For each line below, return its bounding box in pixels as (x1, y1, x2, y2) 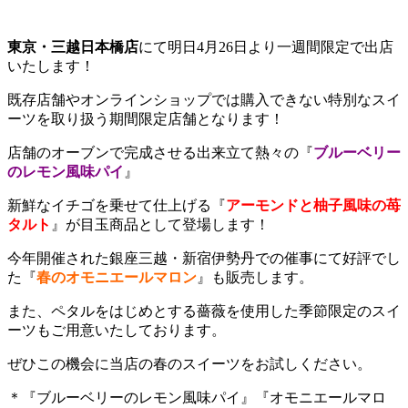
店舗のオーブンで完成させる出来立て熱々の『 (7, 145, 313, 161)
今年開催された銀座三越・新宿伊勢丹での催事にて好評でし (7, 250, 401, 267)
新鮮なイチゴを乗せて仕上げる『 (7, 198, 226, 214)
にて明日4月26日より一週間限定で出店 (138, 39, 393, 56)
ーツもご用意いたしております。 (7, 322, 226, 339)
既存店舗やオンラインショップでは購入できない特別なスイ (7, 92, 401, 108)
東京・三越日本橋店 (7, 39, 138, 56)
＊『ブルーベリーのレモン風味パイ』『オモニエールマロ (7, 390, 386, 406)
